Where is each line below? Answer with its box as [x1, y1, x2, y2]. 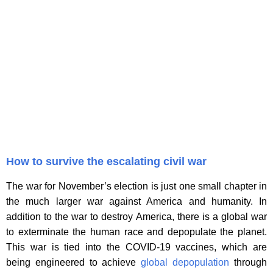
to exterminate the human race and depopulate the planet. [6, 227, 267, 238]
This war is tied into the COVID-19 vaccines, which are [6, 242, 267, 253]
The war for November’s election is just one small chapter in [6, 181, 267, 192]
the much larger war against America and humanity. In [6, 196, 267, 207]
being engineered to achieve [6, 257, 141, 268]
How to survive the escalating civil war [6, 155, 207, 168]
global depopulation [141, 257, 230, 268]
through [229, 257, 268, 268]
